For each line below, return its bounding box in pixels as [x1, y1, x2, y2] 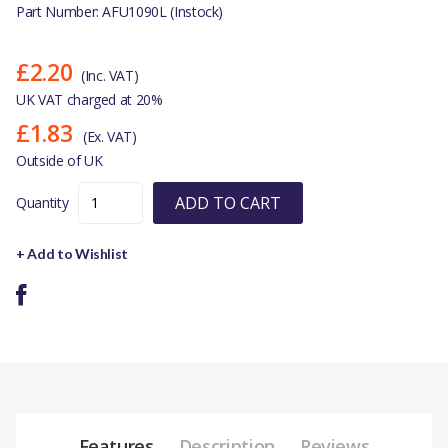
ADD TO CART [175, 191, 282, 214]
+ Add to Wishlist [16, 244, 129, 262]
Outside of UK [16, 150, 103, 170]
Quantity [16, 192, 69, 212]
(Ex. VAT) [82, 126, 137, 146]
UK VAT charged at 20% [16, 89, 163, 109]
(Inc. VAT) [80, 65, 139, 85]
